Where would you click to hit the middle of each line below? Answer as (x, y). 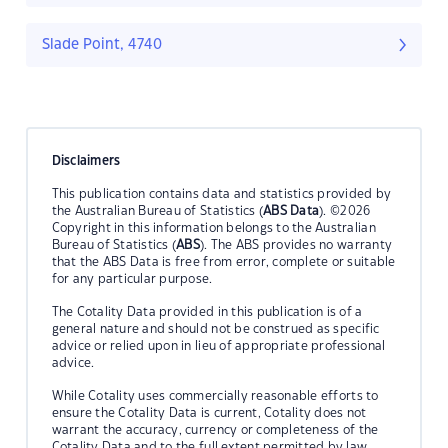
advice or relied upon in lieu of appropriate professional (218, 345)
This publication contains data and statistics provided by (221, 193)
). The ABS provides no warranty (296, 244)
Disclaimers (86, 160)
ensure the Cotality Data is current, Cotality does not (209, 412)
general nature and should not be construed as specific (215, 328)
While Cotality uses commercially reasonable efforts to (215, 395)
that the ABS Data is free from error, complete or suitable (223, 261)
